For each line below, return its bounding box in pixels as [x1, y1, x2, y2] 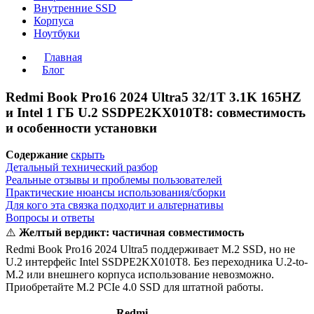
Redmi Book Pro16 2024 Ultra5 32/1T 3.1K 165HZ [6, 89, 301, 104]
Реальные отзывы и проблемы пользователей [6, 174, 222, 186]
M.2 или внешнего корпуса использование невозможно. [6, 268, 274, 281]
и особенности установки [6, 120, 157, 135]
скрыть [71, 149, 104, 161]
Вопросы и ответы [6, 212, 95, 224]
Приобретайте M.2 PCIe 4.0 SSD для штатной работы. [6, 281, 264, 294]
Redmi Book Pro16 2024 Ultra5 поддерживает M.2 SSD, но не [6, 243, 295, 256]
